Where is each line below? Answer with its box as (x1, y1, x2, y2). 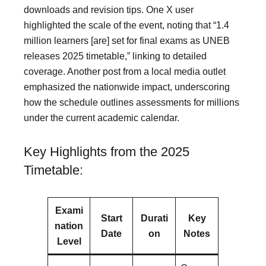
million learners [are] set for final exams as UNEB (24, 34, 230, 46)
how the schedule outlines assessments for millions (24, 96, 239, 107)
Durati (140, 212, 168, 223)
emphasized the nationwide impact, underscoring (24, 81, 230, 92)
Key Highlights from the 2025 (24, 144, 189, 160)
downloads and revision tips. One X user (24, 4, 194, 15)
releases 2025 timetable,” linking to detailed (24, 50, 207, 61)
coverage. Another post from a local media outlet (24, 65, 226, 77)
